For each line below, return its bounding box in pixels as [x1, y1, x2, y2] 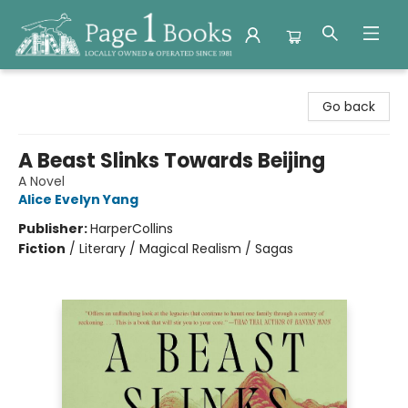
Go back [322, 97, 375, 116]
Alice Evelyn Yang [18, 190, 138, 209]
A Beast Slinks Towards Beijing [18, 147, 325, 175]
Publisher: [18, 219, 90, 238]
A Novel [18, 172, 65, 190]
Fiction [18, 240, 66, 258]
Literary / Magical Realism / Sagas [79, 240, 293, 258]
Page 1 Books [14, 77, 93, 96]
